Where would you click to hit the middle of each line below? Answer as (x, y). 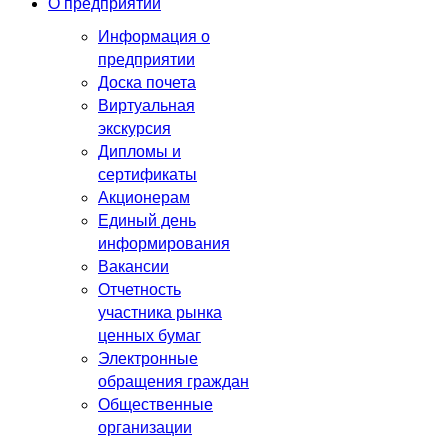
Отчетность (139, 288)
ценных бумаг (149, 334)
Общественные (155, 403)
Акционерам (144, 196)
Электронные (148, 357)
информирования (164, 242)
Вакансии (133, 265)
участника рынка (160, 311)
